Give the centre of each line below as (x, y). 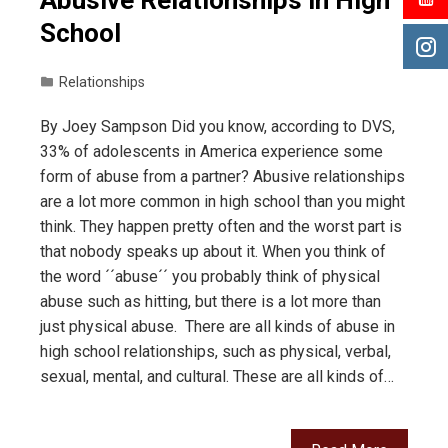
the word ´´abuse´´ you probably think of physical (210, 277)
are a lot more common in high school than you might (222, 202)
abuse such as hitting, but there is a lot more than (210, 302)
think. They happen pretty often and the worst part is (221, 227)
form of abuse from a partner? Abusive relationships (222, 177)
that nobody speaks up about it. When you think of (213, 252)
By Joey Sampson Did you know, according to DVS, (217, 127)
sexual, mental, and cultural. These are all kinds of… (217, 377)
